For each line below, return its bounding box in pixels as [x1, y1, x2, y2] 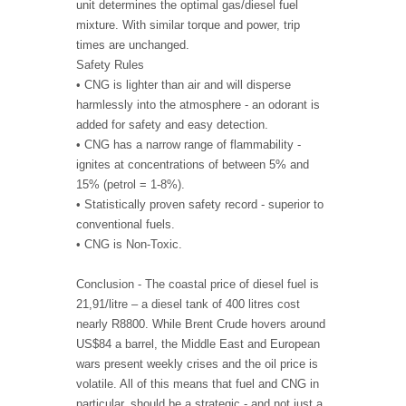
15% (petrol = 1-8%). [76, 178, 185, 192]
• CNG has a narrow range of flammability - [76, 138, 301, 152]
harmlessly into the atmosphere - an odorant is [76, 98, 320, 112]
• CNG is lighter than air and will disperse [76, 78, 291, 92]
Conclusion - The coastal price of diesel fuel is [76, 277, 319, 292]
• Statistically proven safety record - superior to [76, 198, 324, 212]
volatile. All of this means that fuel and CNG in [76, 377, 319, 391]
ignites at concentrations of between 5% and [76, 158, 309, 172]
